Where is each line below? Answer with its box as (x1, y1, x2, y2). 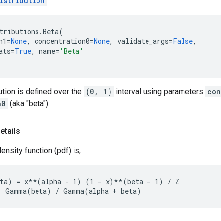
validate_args (117, 37, 169, 46)
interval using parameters (114, 87, 205, 96)
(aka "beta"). (8, 99, 50, 108)
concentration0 (35, 37, 90, 46)
